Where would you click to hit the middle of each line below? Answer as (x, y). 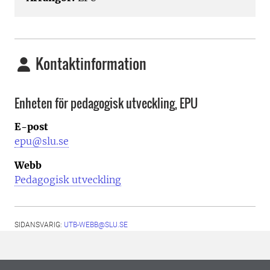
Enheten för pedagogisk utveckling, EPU (106, 103)
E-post (31, 126)
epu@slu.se (42, 141)
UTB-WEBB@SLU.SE (96, 224)
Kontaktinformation (89, 64)
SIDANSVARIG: (39, 224)
